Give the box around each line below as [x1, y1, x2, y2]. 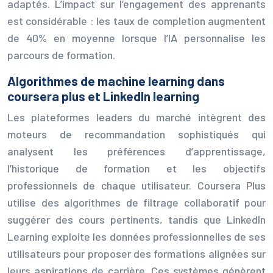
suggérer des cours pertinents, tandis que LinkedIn [7, 212, 266, 226]
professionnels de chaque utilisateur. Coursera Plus [7, 178, 266, 192]
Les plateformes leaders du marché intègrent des [7, 110, 266, 124]
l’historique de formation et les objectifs [7, 161, 266, 175]
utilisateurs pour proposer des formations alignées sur [7, 246, 266, 260]
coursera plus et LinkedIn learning [7, 88, 199, 104]
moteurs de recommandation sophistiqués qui [7, 127, 266, 141]
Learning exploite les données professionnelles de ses [7, 229, 266, 243]
